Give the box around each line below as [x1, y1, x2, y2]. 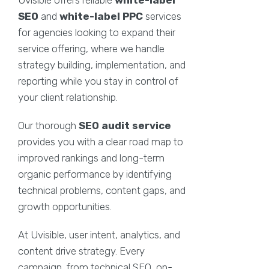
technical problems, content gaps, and [18, 184, 186, 196]
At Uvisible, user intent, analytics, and [18, 228, 180, 241]
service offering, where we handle [18, 42, 165, 55]
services [143, 10, 181, 22]
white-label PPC [59, 10, 143, 22]
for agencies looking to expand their [18, 26, 175, 38]
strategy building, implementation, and [18, 58, 186, 71]
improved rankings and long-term [18, 151, 165, 164]
